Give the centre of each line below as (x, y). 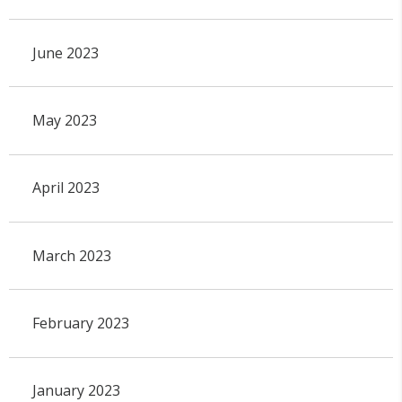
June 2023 (65, 52)
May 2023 (64, 120)
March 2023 (71, 255)
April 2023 (66, 188)
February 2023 (80, 323)
